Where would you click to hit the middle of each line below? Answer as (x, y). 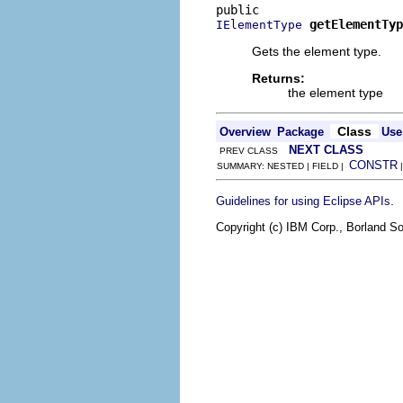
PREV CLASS (253, 150)
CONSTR (373, 165)
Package (300, 131)
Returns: (278, 78)
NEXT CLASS (326, 149)
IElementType (259, 24)
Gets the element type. (317, 51)
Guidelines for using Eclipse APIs (303, 201)
